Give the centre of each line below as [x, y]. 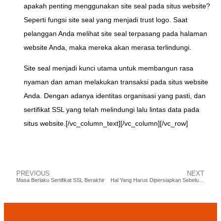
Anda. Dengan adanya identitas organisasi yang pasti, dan [115, 96]
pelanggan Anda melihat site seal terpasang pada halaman [115, 34]
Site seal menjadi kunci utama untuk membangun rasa [109, 68]
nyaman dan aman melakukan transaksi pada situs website [116, 82]
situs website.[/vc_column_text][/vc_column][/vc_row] [106, 124]
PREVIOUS [33, 174]
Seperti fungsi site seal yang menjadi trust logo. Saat [106, 20]
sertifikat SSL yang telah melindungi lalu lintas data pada [111, 110]
